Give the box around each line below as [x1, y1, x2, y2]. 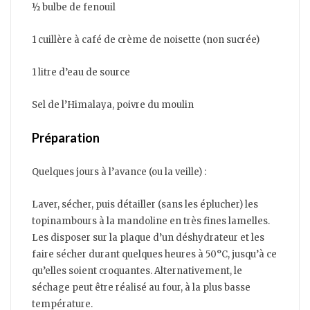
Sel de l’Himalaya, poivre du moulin [32, 99, 194, 111]
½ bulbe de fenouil [32, 1, 116, 14]
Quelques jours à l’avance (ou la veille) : [32, 166, 206, 179]
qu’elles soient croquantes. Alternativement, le [32, 265, 242, 277]
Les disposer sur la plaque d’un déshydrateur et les [32, 232, 264, 244]
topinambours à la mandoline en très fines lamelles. [32, 215, 270, 228]
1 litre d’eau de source [32, 66, 130, 79]
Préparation [32, 130, 100, 146]
